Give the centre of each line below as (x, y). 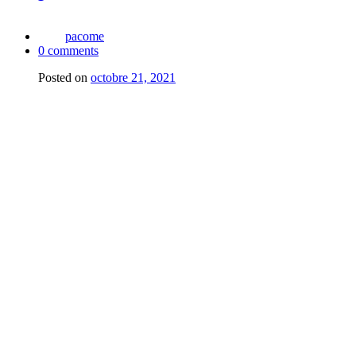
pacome (85, 37)
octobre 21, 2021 (133, 78)
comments (72, 51)
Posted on (63, 78)
